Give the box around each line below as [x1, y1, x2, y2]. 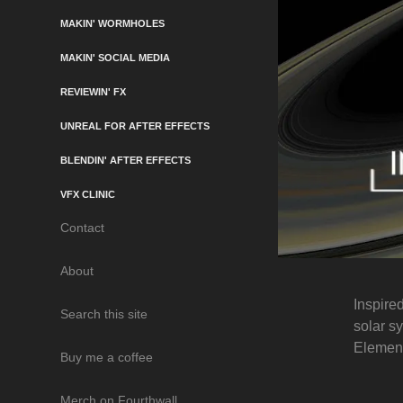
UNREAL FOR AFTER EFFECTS [60, 120, 210, 131]
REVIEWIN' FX [60, 85, 127, 97]
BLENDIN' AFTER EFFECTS [60, 154, 192, 166]
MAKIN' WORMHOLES [60, 17, 166, 29]
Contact [60, 219, 105, 235]
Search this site [60, 306, 148, 321]
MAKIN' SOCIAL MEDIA [60, 51, 171, 63]
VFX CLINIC [60, 188, 116, 200]
